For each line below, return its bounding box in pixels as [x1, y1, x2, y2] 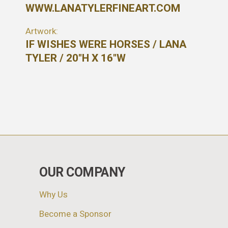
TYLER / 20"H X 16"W [25, 50, 126, 66]
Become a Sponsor [39, 207, 111, 220]
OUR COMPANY [39, 163, 125, 182]
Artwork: [25, 24, 58, 38]
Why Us [39, 188, 68, 201]
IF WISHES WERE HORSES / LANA [25, 36, 186, 52]
